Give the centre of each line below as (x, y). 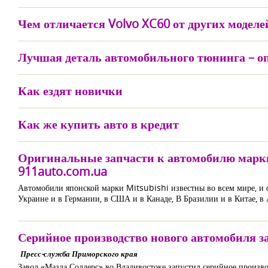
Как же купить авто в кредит (98, 124)
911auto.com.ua (63, 171)
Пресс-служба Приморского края (79, 254)
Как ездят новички (70, 91)
